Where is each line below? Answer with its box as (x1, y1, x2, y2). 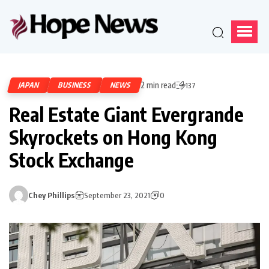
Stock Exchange (9, 147, 134, 172)
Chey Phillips (28, 190, 74, 200)
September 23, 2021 (84, 190, 150, 200)
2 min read (141, 79, 176, 90)
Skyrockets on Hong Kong (9, 124, 217, 149)
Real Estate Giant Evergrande (9, 101, 244, 126)
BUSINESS (57, 80, 93, 89)
